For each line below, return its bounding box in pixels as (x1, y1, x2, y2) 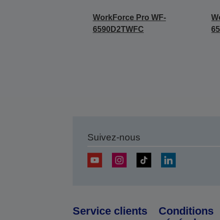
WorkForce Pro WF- (92, 13, 166, 22)
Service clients (72, 205, 147, 217)
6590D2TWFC (92, 25, 144, 33)
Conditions (158, 205, 214, 217)
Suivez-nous (87, 132, 140, 142)
